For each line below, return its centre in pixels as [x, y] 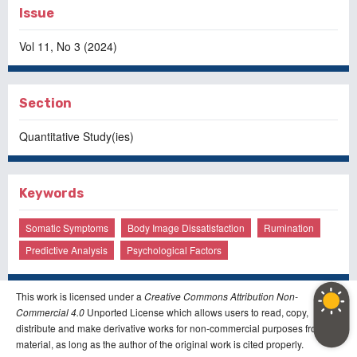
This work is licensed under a [80, 296]
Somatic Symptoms [67, 228]
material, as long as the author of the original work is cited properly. [160, 344]
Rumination [289, 228]
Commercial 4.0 [50, 312]
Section [45, 104]
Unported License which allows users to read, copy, [196, 312]
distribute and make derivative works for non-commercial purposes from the [178, 328]
